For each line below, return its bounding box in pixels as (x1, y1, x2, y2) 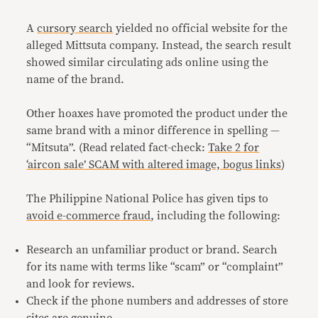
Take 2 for (208, 142, 260, 154)
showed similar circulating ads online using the (26, 57, 269, 69)
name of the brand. (26, 74, 125, 86)
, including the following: (150, 210, 281, 222)
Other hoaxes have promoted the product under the (26, 108, 288, 120)
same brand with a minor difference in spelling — (26, 125, 280, 137)
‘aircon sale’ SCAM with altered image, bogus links (26, 159, 282, 171)
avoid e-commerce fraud (26, 210, 151, 222)
